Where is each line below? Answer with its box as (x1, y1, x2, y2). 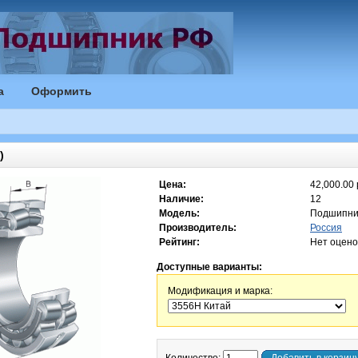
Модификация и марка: (168, 285, 272, 296)
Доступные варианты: (157, 261, 262, 272)
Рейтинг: (159, 237, 200, 248)
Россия (310, 222, 342, 233)
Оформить (31, 85, 92, 97)
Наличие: (159, 193, 204, 205)
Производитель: (159, 222, 237, 233)
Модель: (159, 208, 200, 219)
